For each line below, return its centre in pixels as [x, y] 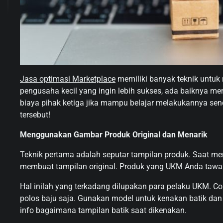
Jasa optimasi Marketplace [68, 79]
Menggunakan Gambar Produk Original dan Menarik [114, 134]
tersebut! [35, 114]
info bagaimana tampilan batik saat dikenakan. [103, 210]
